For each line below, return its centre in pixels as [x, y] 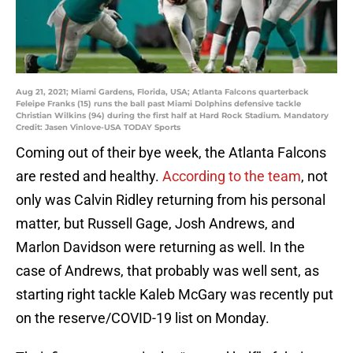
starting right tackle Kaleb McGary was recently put [175, 295]
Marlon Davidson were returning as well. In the [160, 247]
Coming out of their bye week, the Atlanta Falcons [171, 153]
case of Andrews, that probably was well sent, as [167, 271]
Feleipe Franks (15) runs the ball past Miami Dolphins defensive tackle [158, 104]
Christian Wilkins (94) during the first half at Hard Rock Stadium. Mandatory [172, 116]
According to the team [232, 176]
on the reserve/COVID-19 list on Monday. [143, 318]
